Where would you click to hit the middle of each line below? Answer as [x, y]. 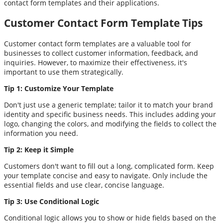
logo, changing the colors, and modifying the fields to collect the [110, 123]
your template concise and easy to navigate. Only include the [106, 175]
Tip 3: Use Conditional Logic [52, 201]
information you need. [41, 133]
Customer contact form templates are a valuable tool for [98, 43]
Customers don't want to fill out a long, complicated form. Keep [109, 166]
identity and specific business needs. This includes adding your [110, 114]
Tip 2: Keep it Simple [39, 149]
